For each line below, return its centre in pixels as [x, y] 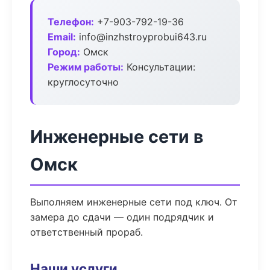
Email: [62, 37]
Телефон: [71, 22]
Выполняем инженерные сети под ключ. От [134, 202]
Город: [64, 52]
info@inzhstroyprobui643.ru [141, 37]
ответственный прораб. [86, 232]
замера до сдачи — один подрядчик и [122, 217]
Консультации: [159, 67]
